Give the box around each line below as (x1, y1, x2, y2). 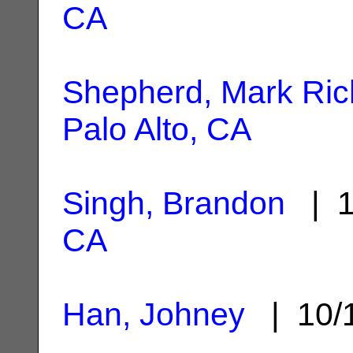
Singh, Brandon (62, 184, 285, 221)
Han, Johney (62, 295, 245, 333)
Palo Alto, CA (62, 110, 251, 147)
